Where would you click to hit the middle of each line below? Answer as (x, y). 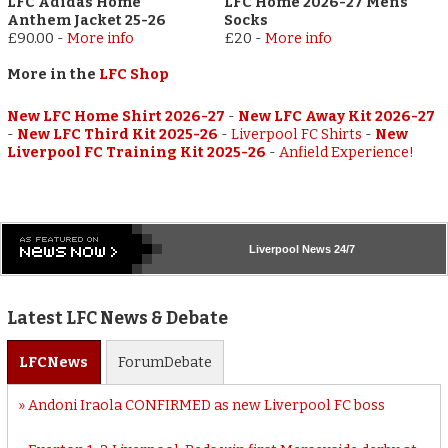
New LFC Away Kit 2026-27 (337, 116)
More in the (53, 74)
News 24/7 (327, 248)
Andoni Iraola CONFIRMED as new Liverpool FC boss (206, 405)
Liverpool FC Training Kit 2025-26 (137, 152)
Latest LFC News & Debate (118, 318)
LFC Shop (134, 74)
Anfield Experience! (347, 152)
